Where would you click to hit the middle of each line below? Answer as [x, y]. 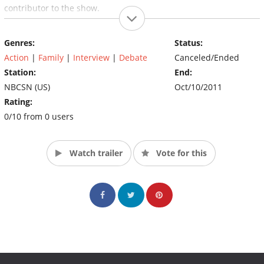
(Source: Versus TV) [42, 32]
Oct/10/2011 [198, 87]
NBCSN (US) [27, 87]
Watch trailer [95, 153]
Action [16, 57]
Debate [133, 57]
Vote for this [180, 153]
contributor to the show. [52, 8]
